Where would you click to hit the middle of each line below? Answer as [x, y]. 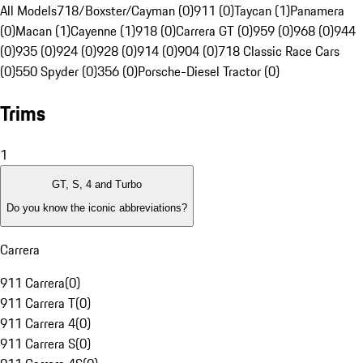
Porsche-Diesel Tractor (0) [209, 72]
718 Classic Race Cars [279, 51]
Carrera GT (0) [214, 31]
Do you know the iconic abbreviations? [97, 207]
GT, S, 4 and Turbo [97, 185]
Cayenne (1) [103, 31]
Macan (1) [43, 31]
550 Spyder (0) [56, 72]
